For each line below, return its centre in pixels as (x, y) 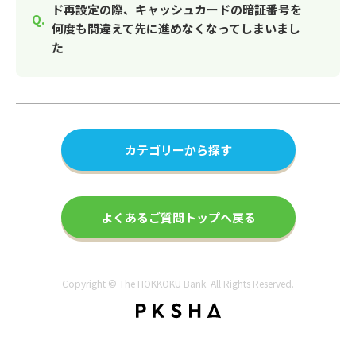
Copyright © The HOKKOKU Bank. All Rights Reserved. (178, 283)
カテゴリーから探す (178, 150)
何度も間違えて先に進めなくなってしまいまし (176, 28)
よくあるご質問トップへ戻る (178, 217)
